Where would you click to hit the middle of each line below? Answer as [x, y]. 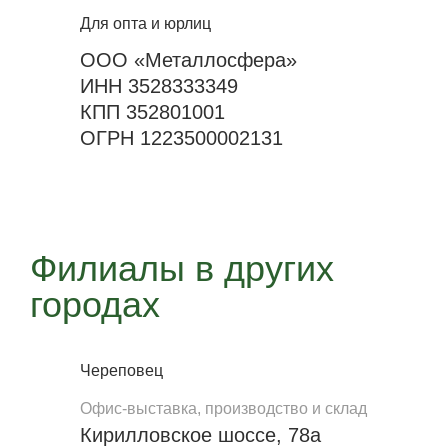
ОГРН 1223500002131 [181, 138]
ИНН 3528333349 [159, 86]
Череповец [121, 370]
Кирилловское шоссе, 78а [200, 435]
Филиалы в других [182, 268]
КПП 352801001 [152, 112]
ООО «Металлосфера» [188, 60]
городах [95, 304]
